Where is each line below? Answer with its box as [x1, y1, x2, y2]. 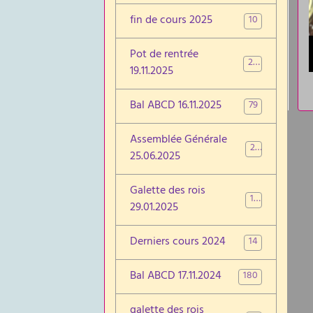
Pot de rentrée [130, 45, 199, 66]
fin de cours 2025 [130, 10, 213, 31]
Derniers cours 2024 [130, 232, 226, 253]
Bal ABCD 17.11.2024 [130, 266, 222, 287]
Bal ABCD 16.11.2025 [130, 96, 222, 117]
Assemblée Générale [130, 130, 228, 151]
